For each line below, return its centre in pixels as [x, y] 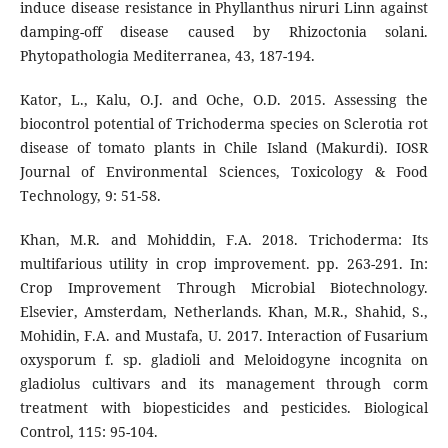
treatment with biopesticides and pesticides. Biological [224, 407]
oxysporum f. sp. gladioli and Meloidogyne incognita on [224, 359]
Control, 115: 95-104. [88, 431]
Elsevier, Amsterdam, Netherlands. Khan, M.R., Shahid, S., [224, 311]
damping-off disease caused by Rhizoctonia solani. [224, 31]
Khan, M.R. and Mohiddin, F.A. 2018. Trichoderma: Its [224, 239]
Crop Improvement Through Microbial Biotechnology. [224, 287]
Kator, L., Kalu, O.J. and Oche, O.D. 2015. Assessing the [224, 99]
